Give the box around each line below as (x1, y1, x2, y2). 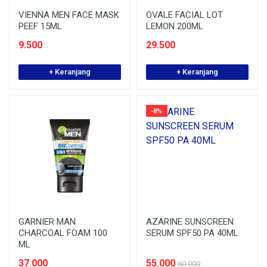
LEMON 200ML (146, 21, 203, 32)
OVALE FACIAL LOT (146, 10, 223, 20)
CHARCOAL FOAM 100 (18, 228, 107, 238)
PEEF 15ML (18, 21, 62, 32)
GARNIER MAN (18, 216, 76, 227)
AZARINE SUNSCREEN (146, 216, 234, 227)
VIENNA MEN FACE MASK (18, 10, 119, 20)
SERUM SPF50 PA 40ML (146, 228, 238, 238)
